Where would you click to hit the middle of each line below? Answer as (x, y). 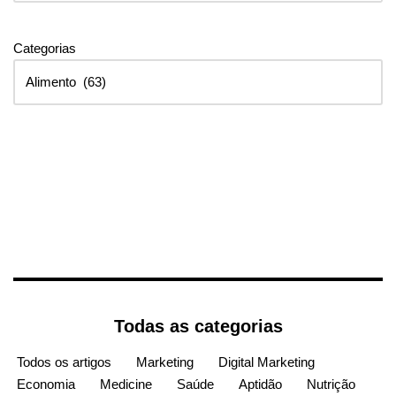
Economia (46, 384)
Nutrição (331, 384)
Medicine (126, 384)
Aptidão (260, 384)
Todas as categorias (198, 326)
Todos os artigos (64, 362)
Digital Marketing (267, 362)
